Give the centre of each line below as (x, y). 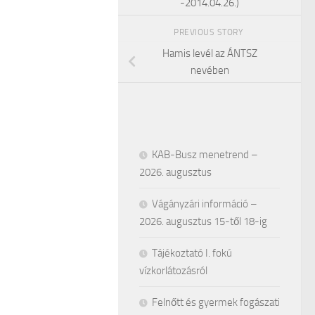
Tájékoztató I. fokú (192, 253)
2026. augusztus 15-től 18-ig (203, 221)
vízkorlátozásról (173, 270)
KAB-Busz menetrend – (205, 154)
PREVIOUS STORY (210, 33)
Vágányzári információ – (205, 204)
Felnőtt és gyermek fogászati (216, 302)
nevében (210, 71)
